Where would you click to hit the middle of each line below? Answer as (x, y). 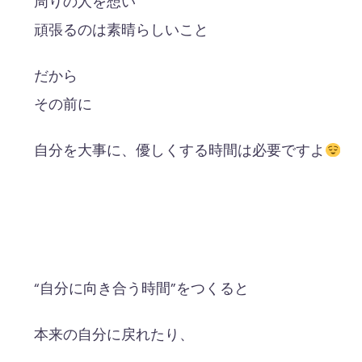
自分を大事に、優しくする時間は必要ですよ (179, 151)
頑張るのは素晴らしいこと (121, 30)
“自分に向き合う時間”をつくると (141, 289)
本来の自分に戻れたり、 (114, 335)
